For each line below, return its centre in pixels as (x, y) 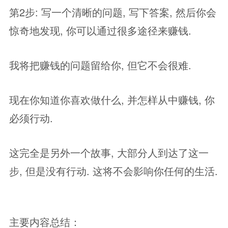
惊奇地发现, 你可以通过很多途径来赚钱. (100, 30)
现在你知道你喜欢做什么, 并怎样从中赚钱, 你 (112, 99)
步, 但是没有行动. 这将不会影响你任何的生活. (113, 171)
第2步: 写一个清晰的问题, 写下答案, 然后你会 (113, 12)
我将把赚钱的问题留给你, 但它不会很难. (100, 65)
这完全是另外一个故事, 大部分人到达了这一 (109, 152)
